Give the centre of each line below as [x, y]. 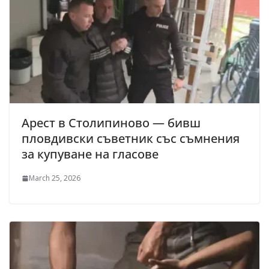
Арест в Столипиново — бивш [111, 123]
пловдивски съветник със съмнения [131, 139]
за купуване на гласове [90, 154]
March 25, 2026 [55, 178]
